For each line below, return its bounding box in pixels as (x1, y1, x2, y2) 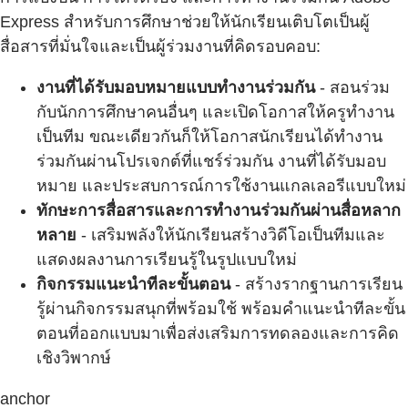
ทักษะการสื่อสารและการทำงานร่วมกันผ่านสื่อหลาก (36, 200, 401, 219)
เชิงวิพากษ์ (36, 348, 111, 367)
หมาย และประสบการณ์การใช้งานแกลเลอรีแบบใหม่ (36, 176, 406, 195)
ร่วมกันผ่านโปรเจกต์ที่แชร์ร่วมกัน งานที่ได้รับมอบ (36, 151, 386, 170)
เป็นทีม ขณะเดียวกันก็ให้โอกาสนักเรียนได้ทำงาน (36, 127, 382, 146)
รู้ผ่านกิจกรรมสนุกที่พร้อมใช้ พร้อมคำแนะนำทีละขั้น (36, 299, 405, 318)
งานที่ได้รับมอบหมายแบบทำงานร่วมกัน (36, 77, 315, 97)
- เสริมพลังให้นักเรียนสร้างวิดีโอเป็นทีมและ (76, 225, 385, 244)
